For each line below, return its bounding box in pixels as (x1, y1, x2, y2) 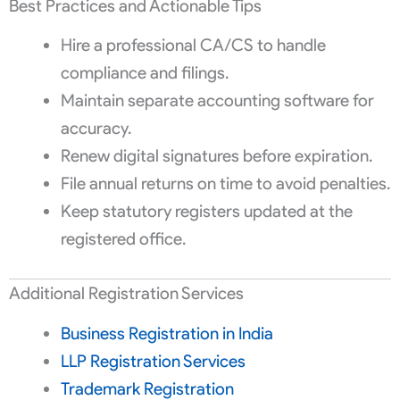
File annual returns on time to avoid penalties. (60, 173, 390, 195)
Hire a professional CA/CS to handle (60, 35, 326, 56)
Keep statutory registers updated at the (60, 201, 353, 222)
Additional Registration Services (9, 283, 244, 304)
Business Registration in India (60, 322, 273, 344)
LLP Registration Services (60, 350, 246, 371)
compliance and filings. (60, 62, 229, 84)
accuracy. (60, 118, 131, 139)
